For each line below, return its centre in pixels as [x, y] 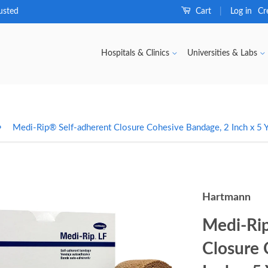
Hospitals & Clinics [136, 53]
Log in [241, 11]
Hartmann [226, 197]
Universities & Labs [223, 53]
